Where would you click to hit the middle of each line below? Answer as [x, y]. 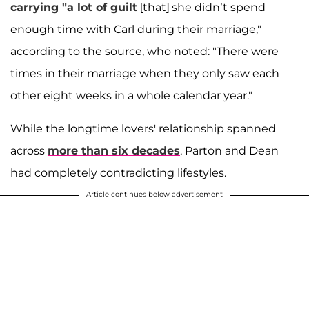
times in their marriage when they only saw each [145, 73]
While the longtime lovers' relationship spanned [143, 128]
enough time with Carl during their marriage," [136, 29]
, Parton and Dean [229, 150]
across [29, 150]
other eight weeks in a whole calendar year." [131, 95]
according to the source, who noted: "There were [144, 51]
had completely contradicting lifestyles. [118, 172]
